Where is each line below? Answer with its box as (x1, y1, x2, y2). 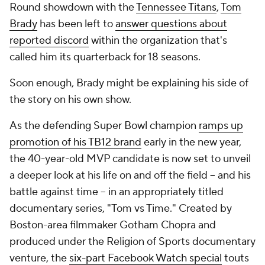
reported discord (9, 34, 89, 48)
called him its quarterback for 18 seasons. (9, 50, 201, 64)
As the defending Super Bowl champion (9, 119, 199, 133)
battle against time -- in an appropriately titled (9, 185, 224, 199)
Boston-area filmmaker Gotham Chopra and (9, 218, 216, 232)
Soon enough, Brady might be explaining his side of (9, 76, 248, 91)
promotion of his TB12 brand (9, 135, 141, 150)
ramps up (199, 119, 243, 133)
